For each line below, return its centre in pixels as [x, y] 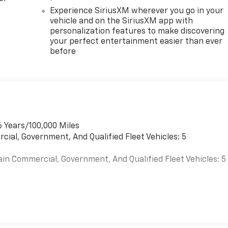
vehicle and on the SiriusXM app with [122, 22]
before [63, 52]
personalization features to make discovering [137, 32]
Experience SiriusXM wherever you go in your [137, 11]
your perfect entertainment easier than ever [136, 42]
